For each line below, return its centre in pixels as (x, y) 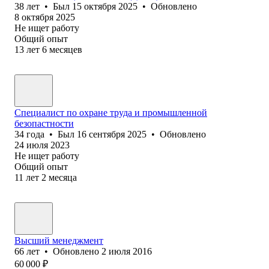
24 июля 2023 (42, 145)
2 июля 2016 (127, 251)
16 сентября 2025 (112, 134)
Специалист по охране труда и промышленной (111, 112)
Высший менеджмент (59, 240)
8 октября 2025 (45, 17)
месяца (63, 177)
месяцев (66, 49)
